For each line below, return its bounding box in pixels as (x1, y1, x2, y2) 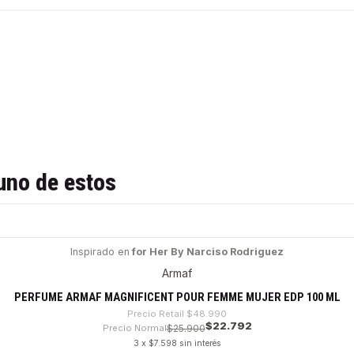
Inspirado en (70, 245, 130, 258)
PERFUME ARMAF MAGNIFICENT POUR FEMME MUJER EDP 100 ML (13, 289, 341, 304)
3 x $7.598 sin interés (133, 338, 221, 349)
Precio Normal (102, 322, 167, 333)
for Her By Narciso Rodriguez (130, 245, 284, 258)
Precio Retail (127, 307, 184, 319)
